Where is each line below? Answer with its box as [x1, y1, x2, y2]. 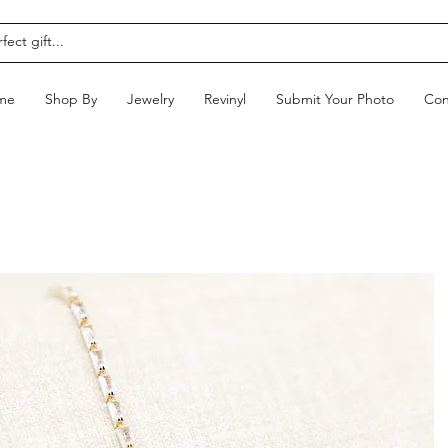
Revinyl [203, 90, 246, 108]
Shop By [44, 90, 97, 108]
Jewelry [126, 90, 174, 108]
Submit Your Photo [275, 90, 394, 108]
